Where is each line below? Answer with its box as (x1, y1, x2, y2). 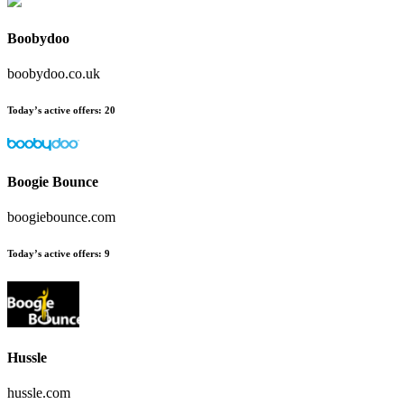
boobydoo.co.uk (7, 65, 100, 81)
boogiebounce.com (7, 208, 115, 225)
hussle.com (7, 385, 70, 401)
